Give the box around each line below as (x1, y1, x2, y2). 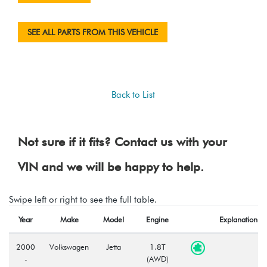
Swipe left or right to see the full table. (9, 194, 157, 205)
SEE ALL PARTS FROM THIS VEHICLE (27, 27, 158, 37)
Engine (146, 214, 169, 224)
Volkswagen (49, 241, 89, 252)
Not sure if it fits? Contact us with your (18, 134, 226, 149)
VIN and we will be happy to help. (18, 159, 204, 174)
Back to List (111, 89, 156, 100)
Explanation (219, 214, 257, 224)
